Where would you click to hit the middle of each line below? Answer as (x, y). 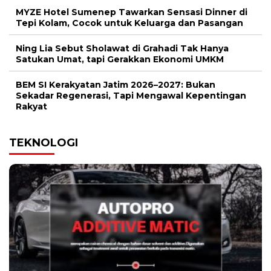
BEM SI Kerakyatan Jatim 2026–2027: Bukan (116, 85)
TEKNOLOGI (44, 143)
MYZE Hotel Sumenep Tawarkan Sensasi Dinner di (132, 12)
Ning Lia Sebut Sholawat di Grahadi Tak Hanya (122, 49)
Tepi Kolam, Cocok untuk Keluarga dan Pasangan (129, 23)
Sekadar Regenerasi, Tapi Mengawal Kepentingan (131, 96)
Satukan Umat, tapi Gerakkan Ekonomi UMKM (120, 60)
